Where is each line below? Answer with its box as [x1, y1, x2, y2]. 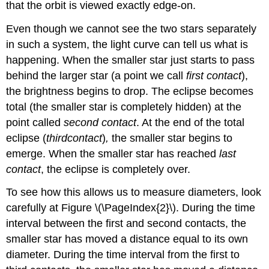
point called [6, 116, 64, 128]
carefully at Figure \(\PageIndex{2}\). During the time [6, 202, 256, 214]
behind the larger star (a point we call [6, 69, 187, 82]
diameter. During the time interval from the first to [6, 249, 240, 261]
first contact [186, 69, 242, 82]
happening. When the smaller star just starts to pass [6, 53, 255, 66]
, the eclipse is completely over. [41, 163, 191, 175]
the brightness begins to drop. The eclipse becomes [6, 85, 254, 97]
